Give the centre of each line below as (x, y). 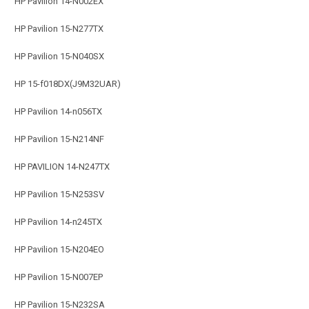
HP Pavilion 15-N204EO (59, 249)
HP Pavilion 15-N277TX (59, 28)
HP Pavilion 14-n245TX (58, 221)
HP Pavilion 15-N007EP (59, 277)
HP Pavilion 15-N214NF (59, 139)
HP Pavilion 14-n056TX (58, 111)
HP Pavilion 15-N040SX (59, 56)
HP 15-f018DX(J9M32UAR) (68, 83)
